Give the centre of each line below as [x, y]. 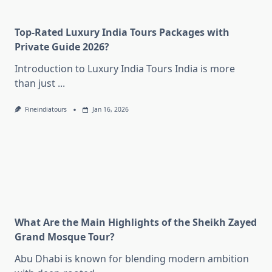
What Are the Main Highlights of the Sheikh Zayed [136, 222]
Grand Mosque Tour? [65, 236]
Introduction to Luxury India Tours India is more [125, 69]
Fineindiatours [46, 110]
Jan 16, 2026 [110, 110]
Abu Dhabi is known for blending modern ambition [132, 258]
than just [35, 83]
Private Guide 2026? [62, 47]
